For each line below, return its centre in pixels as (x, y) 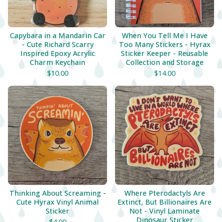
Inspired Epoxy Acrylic (57, 53)
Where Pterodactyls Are (165, 193)
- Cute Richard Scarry (57, 44)
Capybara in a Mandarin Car (57, 35)
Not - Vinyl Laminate (165, 211)
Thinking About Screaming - (57, 193)
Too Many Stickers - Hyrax (165, 44)
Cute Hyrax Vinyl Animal (57, 202)
